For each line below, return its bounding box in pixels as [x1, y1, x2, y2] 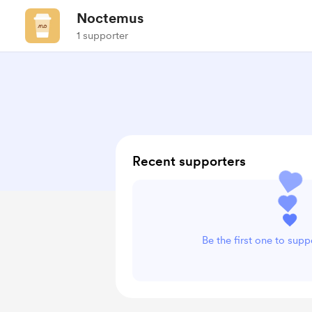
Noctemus [77, 10, 143, 26]
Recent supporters [132, 153, 246, 169]
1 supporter [77, 29, 128, 42]
